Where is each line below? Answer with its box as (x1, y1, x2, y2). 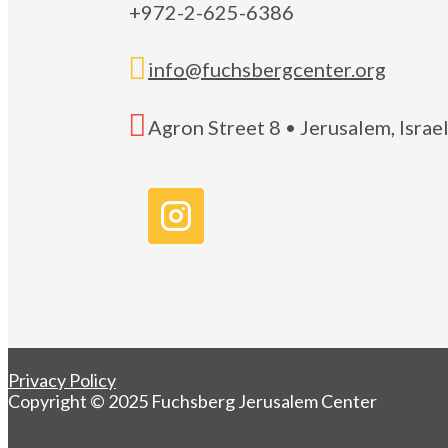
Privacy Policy (8, 368, 116, 391)
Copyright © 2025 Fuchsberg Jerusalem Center (8, 389, 380, 412)
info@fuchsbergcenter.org (148, 57, 386, 82)
